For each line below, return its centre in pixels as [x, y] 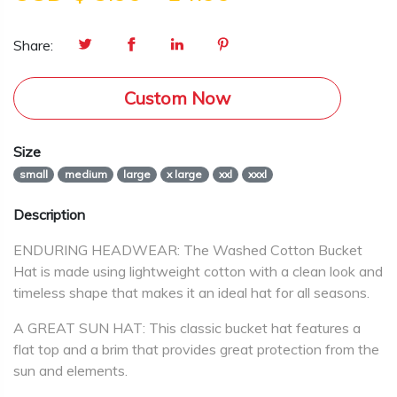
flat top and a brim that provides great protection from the [196, 349]
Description [49, 214]
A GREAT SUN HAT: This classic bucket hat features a [187, 328]
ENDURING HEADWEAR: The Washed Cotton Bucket [188, 250]
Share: [33, 45]
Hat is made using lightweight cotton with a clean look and [198, 271]
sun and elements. [70, 370]
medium [86, 174]
